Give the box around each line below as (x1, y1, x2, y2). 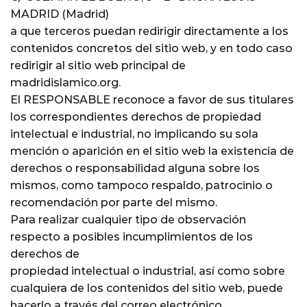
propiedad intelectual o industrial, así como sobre (10, 264, 285, 278)
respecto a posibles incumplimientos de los (10, 230, 253, 243)
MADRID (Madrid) (10, 7, 109, 21)
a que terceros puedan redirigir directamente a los (10, 24, 288, 38)
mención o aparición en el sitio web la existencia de (10, 144, 294, 158)
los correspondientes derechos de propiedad (10, 110, 261, 123)
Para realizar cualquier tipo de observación (10, 212, 246, 226)
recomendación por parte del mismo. (10, 195, 217, 209)
